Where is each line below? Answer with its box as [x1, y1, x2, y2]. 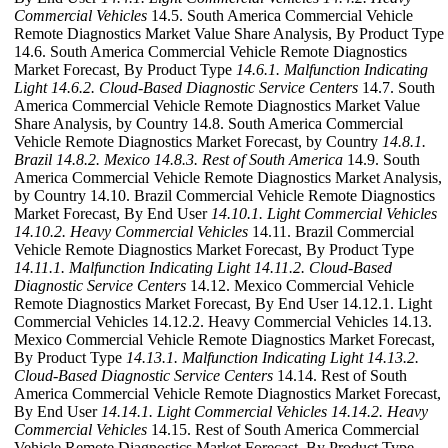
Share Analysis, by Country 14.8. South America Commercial [14, 115, 403, 133]
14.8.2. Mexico [56, 151, 150, 169]
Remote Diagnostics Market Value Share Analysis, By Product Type [14, 25, 444, 43]
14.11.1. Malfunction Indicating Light [14, 259, 250, 277]
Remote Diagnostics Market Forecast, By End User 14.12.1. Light [14, 295, 432, 313]
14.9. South [343, 151, 420, 169]
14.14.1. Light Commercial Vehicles [101, 403, 327, 421]
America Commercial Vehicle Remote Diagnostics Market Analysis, [14, 169, 442, 187]
